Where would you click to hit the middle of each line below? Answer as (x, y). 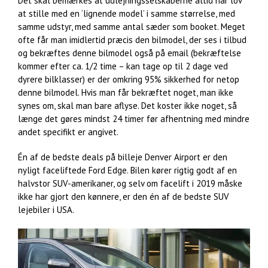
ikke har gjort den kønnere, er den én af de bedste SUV (124, 196)
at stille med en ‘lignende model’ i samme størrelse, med (127, 13)
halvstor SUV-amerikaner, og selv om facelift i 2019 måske (130, 183)
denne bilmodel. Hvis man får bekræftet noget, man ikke (126, 92)
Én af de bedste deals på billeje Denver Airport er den (123, 157)
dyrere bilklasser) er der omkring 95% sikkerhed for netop (129, 79)
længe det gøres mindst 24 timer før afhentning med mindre (134, 118)
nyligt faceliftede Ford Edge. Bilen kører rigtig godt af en (127, 170)
